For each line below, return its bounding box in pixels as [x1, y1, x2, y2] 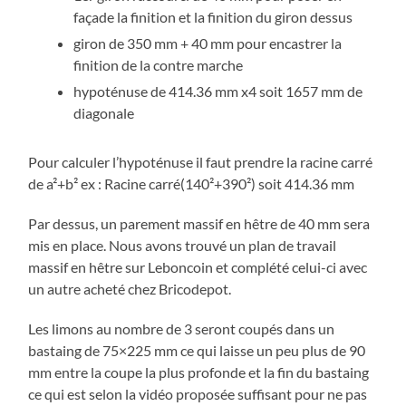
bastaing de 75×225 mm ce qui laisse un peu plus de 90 [28, 341, 366, 359]
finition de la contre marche [73, 55, 244, 73]
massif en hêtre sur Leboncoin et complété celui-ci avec [28, 257, 368, 275]
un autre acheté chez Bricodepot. [28, 279, 232, 297]
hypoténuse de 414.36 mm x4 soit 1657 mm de [73, 82, 363, 100]
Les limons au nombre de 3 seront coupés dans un [28, 319, 335, 337]
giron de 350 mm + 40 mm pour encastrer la [73, 34, 343, 52]
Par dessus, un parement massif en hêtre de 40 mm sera [28, 214, 371, 232]
